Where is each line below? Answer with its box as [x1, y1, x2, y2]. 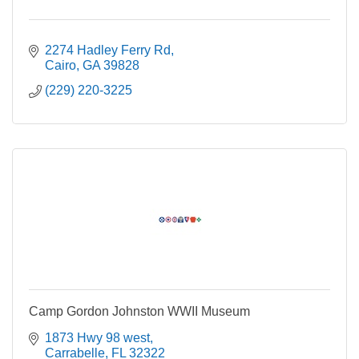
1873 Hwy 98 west [45, 331, 150, 345]
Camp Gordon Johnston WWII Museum [29, 305, 250, 319]
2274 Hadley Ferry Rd [45, 43, 171, 58]
